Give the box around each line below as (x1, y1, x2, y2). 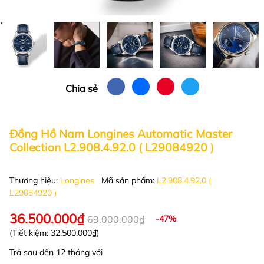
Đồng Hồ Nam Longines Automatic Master (9, 127, 232, 141)
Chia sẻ (65, 82, 98, 94)
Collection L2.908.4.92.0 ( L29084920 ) (9, 140, 214, 154)
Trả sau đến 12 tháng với (9, 247, 103, 258)
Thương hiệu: (9, 175, 60, 186)
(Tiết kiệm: (9, 227, 51, 238)
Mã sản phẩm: (101, 175, 157, 186)
